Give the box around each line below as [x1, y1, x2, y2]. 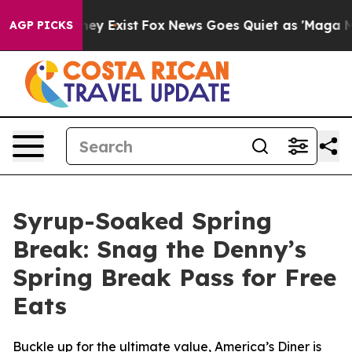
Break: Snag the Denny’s [13, 234, 306, 264]
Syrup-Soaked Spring [13, 206, 272, 236]
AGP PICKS [9, 18, 73, 32]
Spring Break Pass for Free [13, 262, 336, 292]
